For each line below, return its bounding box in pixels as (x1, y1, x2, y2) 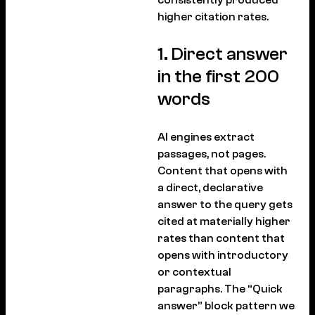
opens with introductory (157, 248, 288, 262)
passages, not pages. (157, 147, 266, 160)
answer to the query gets (157, 198, 292, 211)
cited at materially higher (157, 214, 290, 228)
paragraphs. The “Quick (157, 282, 283, 295)
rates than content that (157, 231, 285, 245)
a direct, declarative (157, 181, 263, 194)
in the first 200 (157, 65, 279, 87)
